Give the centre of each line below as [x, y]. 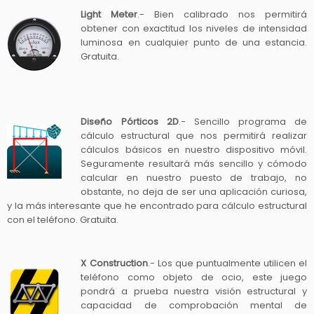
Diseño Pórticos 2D [130, 121]
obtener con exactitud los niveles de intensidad [194, 28]
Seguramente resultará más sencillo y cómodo [194, 163]
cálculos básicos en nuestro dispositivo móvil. [194, 149]
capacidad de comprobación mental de [194, 305]
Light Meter [109, 14]
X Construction [114, 263]
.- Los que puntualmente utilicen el [227, 263]
